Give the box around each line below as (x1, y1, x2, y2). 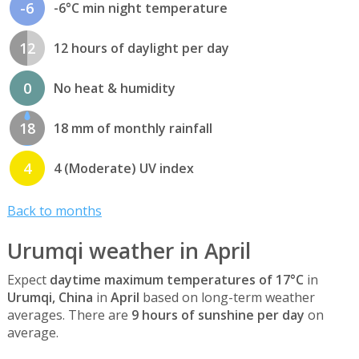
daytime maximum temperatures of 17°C (49, 270, 304, 288)
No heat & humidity (53, 79, 175, 98)
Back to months (6, 202, 102, 220)
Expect (6, 270, 50, 288)
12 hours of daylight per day (53, 39, 229, 58)
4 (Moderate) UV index (53, 159, 194, 178)
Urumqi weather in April (6, 236, 251, 265)
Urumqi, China (6, 288, 93, 306)
